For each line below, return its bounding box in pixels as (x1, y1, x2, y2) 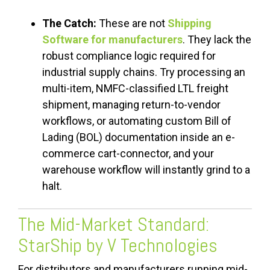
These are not (96, 17, 168, 30)
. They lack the (183, 33, 251, 46)
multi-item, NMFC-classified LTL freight (42, 82, 228, 95)
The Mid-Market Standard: (18, 212, 209, 237)
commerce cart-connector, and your (42, 147, 214, 160)
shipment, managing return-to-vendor (42, 98, 221, 111)
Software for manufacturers (42, 33, 183, 46)
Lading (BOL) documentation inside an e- (42, 131, 235, 144)
